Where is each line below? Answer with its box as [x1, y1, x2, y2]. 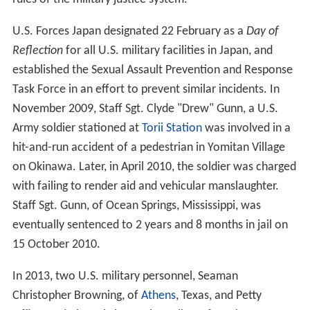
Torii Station [141, 121, 202, 135]
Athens [140, 289, 176, 302]
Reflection [12, 44, 63, 57]
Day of [246, 24, 279, 38]
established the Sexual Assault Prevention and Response [12, 63, 293, 77]
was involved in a [201, 121, 291, 135]
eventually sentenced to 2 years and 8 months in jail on [12, 218, 288, 232]
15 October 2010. [12, 237, 100, 251]
